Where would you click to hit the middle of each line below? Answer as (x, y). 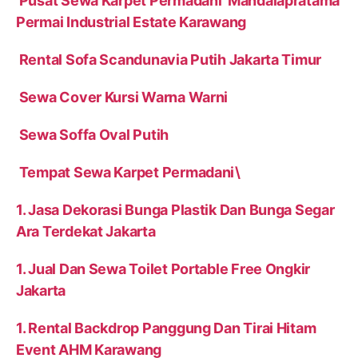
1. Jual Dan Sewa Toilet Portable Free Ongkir (163, 269)
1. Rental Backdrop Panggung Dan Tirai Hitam (166, 328)
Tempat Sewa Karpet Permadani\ (128, 173)
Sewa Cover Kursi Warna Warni (122, 97)
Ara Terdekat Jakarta (86, 232)
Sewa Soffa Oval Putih (93, 135)
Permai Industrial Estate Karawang (133, 22)
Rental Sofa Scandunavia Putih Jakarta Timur (169, 60)
